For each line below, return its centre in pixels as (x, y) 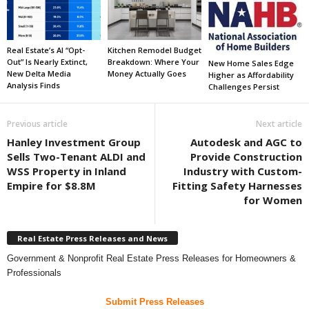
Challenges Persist (243, 87)
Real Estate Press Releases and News (92, 238)
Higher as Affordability (251, 75)
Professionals (34, 272)
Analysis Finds (33, 85)
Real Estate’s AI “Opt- (46, 50)
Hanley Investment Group (74, 142)
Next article (279, 124)
